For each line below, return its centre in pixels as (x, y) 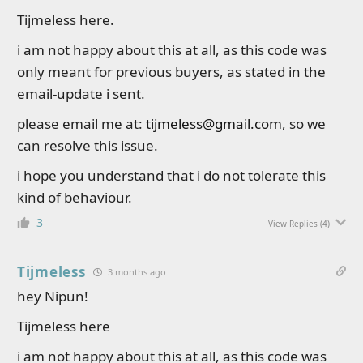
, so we (304, 124)
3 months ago (137, 272)
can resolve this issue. (88, 145)
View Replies (293, 224)
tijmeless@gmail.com (214, 124)
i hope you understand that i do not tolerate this (171, 175)
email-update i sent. (81, 94)
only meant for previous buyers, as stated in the (171, 72)
